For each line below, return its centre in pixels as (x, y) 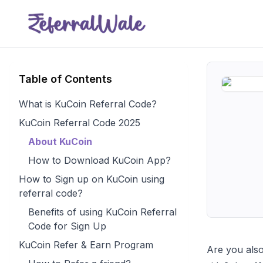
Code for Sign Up (67, 226)
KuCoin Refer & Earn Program (86, 245)
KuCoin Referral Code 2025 (80, 123)
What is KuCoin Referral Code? (88, 104)
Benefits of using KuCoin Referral (102, 212)
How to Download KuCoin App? (100, 160)
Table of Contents (65, 79)
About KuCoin (60, 141)
